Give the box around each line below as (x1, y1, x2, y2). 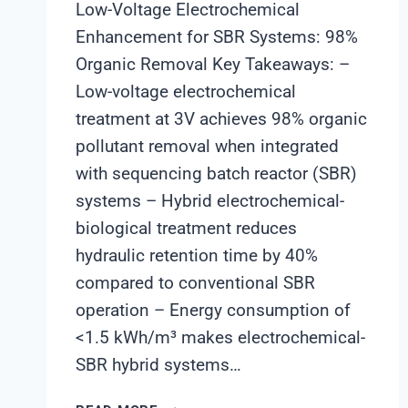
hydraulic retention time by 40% (76, 245, 318, 267)
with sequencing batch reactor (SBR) (76, 163, 357, 185)
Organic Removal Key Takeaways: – (76, 54, 350, 76)
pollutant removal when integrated (76, 136, 339, 158)
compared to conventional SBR (76, 272, 315, 294)
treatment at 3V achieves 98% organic (76, 108, 367, 130)
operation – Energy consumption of (76, 300, 351, 321)
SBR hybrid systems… (76, 354, 241, 376)
